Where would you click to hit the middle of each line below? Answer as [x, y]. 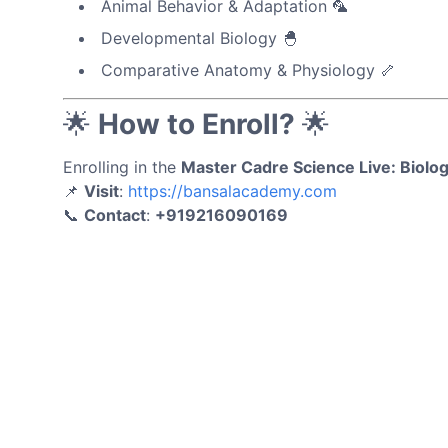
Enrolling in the [122, 166]
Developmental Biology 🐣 [199, 37]
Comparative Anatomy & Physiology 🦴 [248, 69]
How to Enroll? [196, 123]
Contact [115, 214]
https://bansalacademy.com [232, 190]
